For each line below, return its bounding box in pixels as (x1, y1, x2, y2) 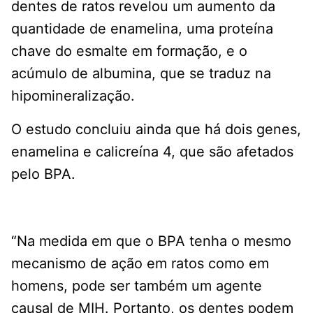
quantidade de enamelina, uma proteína (11, 20, 273, 38)
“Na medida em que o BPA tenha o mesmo (11, 233, 291, 250)
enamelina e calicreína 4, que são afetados (11, 143, 293, 161)
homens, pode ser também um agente (11, 277, 262, 295)
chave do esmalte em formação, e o (11, 43, 247, 60)
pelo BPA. (11, 166, 75, 183)
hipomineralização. (11, 87, 135, 105)
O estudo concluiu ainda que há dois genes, (11, 121, 301, 138)
